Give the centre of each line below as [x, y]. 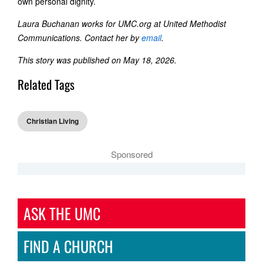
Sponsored [131, 154]
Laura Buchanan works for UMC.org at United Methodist [122, 23]
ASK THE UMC [62, 213]
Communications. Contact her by [80, 38]
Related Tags [46, 84]
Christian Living [53, 121]
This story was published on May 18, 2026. [97, 60]
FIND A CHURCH [68, 246]
